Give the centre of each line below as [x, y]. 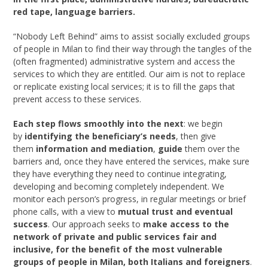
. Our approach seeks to [96, 224]
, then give [196, 136]
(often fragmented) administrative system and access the [124, 62]
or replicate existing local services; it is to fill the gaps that [124, 87]
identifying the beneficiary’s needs [100, 136]
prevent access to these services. [77, 99]
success [31, 224]
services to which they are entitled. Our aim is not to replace [130, 74]
